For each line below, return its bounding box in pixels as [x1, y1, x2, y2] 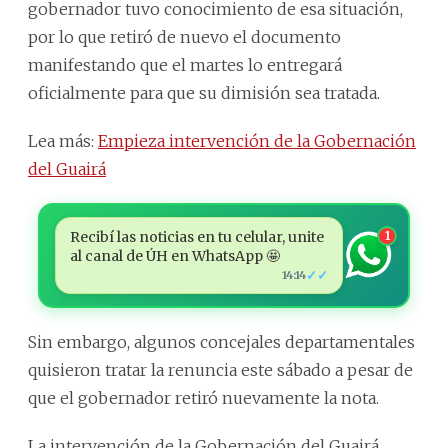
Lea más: [28, 130, 98, 151]
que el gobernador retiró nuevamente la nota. [28, 387, 379, 408]
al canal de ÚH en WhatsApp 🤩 [69, 246, 280, 265]
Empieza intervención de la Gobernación [98, 130, 416, 151]
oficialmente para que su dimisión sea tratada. [28, 82, 380, 103]
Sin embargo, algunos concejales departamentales [28, 331, 415, 352]
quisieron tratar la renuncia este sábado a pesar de [28, 359, 413, 380]
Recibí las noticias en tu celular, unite [69, 227, 324, 246]
